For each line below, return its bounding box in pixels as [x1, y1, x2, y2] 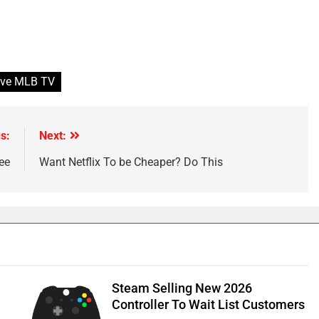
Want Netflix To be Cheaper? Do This [38, 155, 223, 169]
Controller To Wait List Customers [111, 297, 305, 312]
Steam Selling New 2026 [111, 281, 252, 296]
